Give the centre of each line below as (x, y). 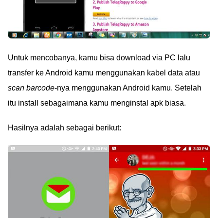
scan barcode (31, 88)
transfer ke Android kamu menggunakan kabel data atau (104, 73)
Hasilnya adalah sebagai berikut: (64, 128)
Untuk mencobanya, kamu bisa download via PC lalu (99, 58)
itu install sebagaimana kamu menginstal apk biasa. (97, 103)
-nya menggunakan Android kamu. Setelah (128, 88)
